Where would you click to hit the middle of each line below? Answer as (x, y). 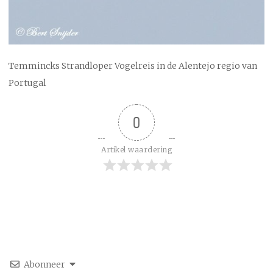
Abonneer (44, 264)
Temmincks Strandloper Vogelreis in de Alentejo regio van (133, 66)
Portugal (27, 83)
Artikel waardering (136, 150)
